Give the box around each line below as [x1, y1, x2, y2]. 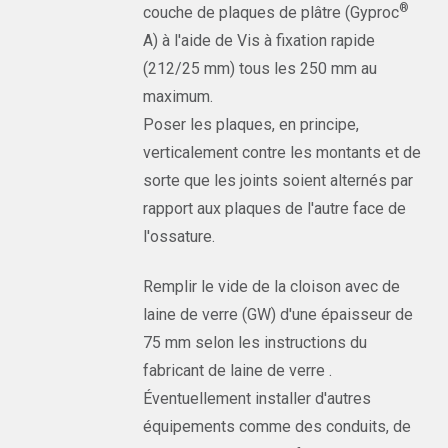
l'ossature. [143, 227, 216, 246]
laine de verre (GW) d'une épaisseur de [143, 305, 414, 324]
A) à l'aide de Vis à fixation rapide [143, 31, 376, 50]
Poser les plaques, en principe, [143, 115, 360, 134]
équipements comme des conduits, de [143, 417, 412, 436]
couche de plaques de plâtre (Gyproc [143, 3, 400, 22]
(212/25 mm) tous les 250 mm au [143, 59, 378, 78]
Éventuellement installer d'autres [143, 389, 372, 408]
